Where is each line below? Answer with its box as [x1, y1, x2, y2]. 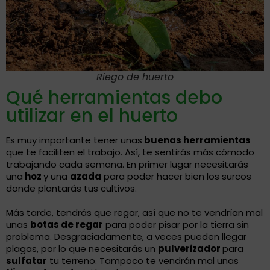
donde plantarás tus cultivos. [6, 182, 137, 195]
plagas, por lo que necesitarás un [6, 242, 158, 256]
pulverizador [158, 242, 222, 256]
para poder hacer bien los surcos [101, 170, 251, 183]
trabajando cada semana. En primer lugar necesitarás [6, 158, 248, 171]
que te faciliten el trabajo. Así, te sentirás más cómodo [6, 146, 254, 159]
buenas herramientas [142, 134, 251, 147]
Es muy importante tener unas [6, 134, 142, 147]
